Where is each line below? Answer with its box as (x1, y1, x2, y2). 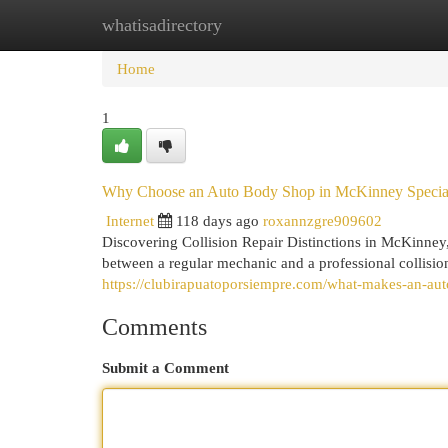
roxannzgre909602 (263, 212, 382, 229)
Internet (106, 212, 154, 229)
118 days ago (176, 212, 259, 229)
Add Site (339, 16, 393, 33)
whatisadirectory (102, 15, 222, 35)
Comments (102, 314, 207, 340)
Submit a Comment (102, 359, 229, 376)
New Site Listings (200, 16, 309, 33)
